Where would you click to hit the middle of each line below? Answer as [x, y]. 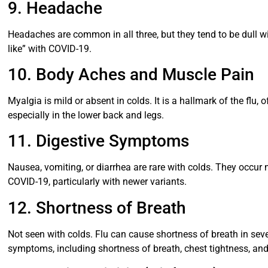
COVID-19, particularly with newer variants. [98, 182]
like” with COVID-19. [50, 48]
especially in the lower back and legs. [86, 115]
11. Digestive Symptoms [99, 141]
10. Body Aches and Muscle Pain [131, 75]
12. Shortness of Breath [97, 208]
